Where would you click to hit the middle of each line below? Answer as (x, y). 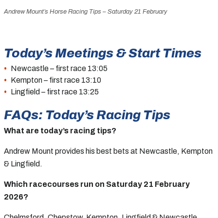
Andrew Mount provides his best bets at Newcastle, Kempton (108, 151)
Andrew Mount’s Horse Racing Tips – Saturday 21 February (86, 11)
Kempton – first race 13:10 (56, 80)
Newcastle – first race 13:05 (59, 68)
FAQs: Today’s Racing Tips (87, 115)
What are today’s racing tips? (60, 130)
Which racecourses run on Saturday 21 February (97, 184)
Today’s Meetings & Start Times (103, 53)
